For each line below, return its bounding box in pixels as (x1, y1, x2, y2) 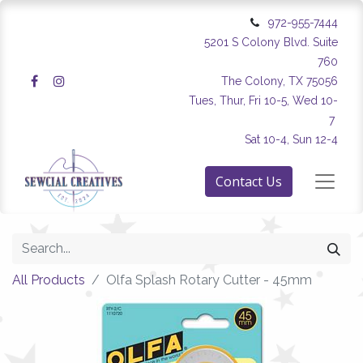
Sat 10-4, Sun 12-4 (245, 133, 338, 146)
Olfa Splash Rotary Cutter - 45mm (106, 272, 312, 288)
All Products (12, 272, 85, 288)
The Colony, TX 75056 (221, 75, 338, 88)
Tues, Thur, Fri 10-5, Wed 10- (189, 94, 338, 107)
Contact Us (216, 173, 282, 190)
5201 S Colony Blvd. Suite (204, 36, 338, 49)
